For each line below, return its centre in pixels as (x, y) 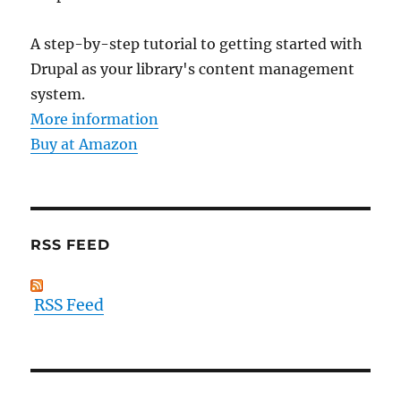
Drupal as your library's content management (193, 69)
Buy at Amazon (85, 145)
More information (95, 119)
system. (58, 94)
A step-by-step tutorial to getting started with (197, 44)
